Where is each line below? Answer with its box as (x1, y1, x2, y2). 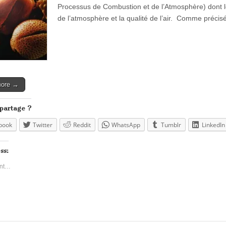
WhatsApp (111, 121, 140, 130)
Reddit (73, 121, 91, 130)
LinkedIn (202, 121, 225, 130)
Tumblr (161, 121, 181, 130)
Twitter (33, 121, 52, 130)
